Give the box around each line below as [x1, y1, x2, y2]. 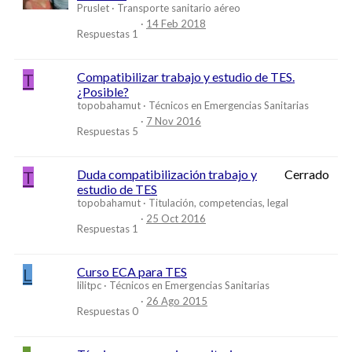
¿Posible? [77, 84, 129, 100]
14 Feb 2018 [146, 16, 206, 30]
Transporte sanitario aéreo [117, 2, 240, 15]
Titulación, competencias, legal [148, 196, 288, 210]
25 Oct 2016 [146, 211, 206, 225]
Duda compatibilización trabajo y [77, 167, 257, 182]
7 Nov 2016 [146, 114, 201, 127]
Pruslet [77, 2, 109, 15]
